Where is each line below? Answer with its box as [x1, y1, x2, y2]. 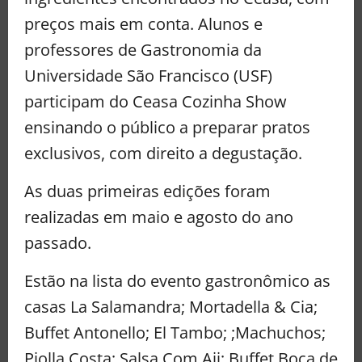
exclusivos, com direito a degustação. [24, 141, 302, 164]
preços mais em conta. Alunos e [24, 12, 263, 35]
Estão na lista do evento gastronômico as [24, 269, 330, 292]
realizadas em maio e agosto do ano [24, 205, 293, 228]
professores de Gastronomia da [24, 38, 262, 61]
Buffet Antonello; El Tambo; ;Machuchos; [24, 321, 326, 343]
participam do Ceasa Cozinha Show [24, 90, 287, 112]
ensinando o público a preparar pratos [24, 116, 310, 138]
